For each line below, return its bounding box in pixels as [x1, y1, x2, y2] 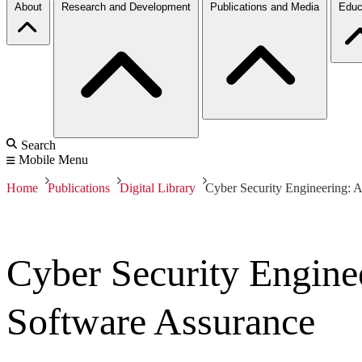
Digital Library [120, 180, 196, 195]
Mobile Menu [19, 152, 88, 166]
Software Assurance [6, 299, 315, 343]
